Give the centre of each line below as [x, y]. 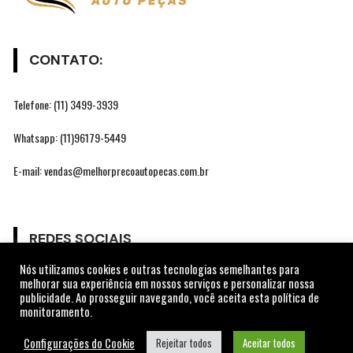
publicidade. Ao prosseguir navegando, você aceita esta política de [169, 297]
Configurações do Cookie [79, 343]
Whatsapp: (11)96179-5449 [70, 138]
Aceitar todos [269, 343]
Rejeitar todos [184, 343]
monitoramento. [56, 312]
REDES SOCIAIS [81, 239]
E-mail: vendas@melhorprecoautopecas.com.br [111, 171]
